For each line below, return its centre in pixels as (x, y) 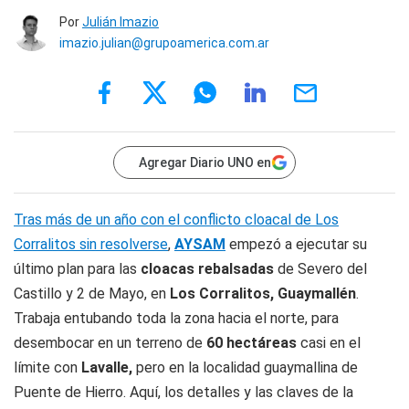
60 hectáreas (252, 343)
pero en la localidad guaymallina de (247, 367)
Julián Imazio (121, 22)
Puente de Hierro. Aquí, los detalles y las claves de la (184, 392)
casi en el (329, 343)
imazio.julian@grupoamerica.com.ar (164, 43)
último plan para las (77, 269)
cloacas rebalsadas (207, 269)
